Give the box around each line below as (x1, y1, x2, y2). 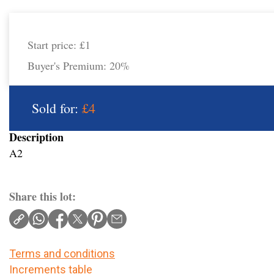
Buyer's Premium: (28, 58, 109, 73)
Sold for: (32, 99, 82, 117)
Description (9, 129, 64, 146)
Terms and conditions (9, 247, 115, 261)
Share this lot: (9, 188, 76, 205)
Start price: (28, 37, 80, 53)
